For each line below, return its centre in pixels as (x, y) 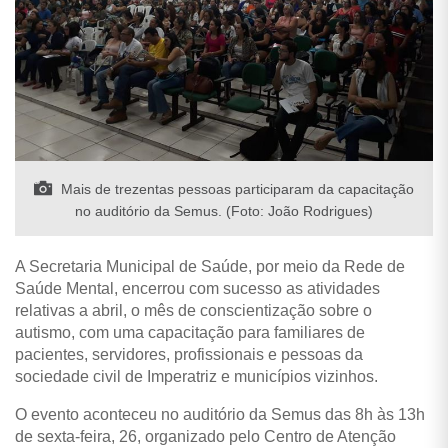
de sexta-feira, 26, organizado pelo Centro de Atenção (205, 436)
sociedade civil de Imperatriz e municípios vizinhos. (196, 376)
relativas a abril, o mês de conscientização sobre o (193, 310)
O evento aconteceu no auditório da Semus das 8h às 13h (220, 414)
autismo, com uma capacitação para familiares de (190, 332)
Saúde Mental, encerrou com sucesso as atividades (197, 288)
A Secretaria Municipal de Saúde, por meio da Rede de (210, 266)
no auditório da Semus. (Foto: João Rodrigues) (224, 210)
